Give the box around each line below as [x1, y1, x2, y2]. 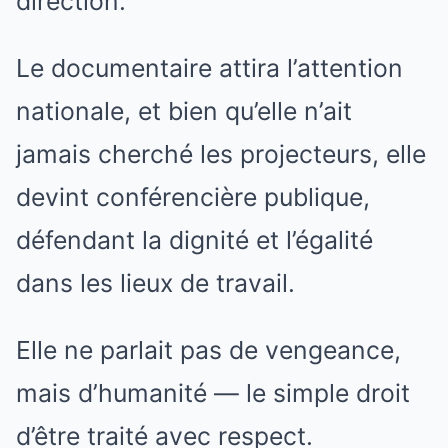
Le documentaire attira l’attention [16, 53, 403, 84]
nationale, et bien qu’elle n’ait [16, 96, 352, 127]
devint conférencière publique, [16, 182, 370, 213]
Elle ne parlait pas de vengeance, [16, 335, 401, 366]
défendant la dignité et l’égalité [16, 225, 373, 256]
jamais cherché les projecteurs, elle [16, 139, 426, 170]
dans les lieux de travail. [16, 268, 295, 299]
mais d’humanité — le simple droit [16, 378, 410, 409]
